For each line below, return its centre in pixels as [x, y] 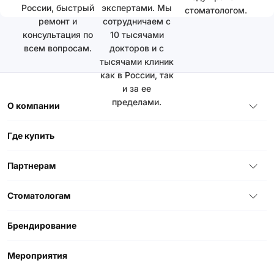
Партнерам [31, 165]
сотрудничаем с [137, 21]
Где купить [31, 135]
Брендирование [42, 225]
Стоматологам [39, 195]
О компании [34, 106]
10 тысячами [137, 35]
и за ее [137, 88]
